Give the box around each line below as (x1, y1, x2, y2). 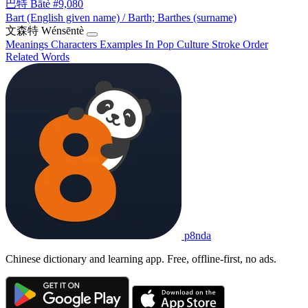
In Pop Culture (145, 38, 212, 50)
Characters (51, 38, 100, 50)
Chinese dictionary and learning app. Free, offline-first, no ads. (5, 252, 276, 265)
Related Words (5, 50, 69, 63)
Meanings (5, 38, 51, 50)
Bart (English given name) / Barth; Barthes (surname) (5, 11, 236, 23)
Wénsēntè (41, 24, 84, 36)
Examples (100, 38, 145, 50)
